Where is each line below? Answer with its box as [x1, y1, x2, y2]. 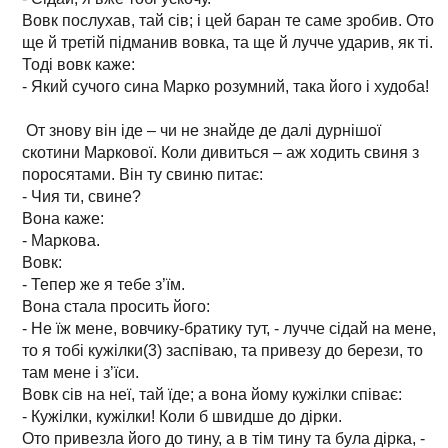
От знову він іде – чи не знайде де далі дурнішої [22, 121, 381, 139]
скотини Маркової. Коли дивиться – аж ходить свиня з [22, 143, 419, 161]
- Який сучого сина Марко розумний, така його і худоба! [22, 77, 429, 95]
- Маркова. [22, 231, 100, 249]
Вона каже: [22, 209, 104, 227]
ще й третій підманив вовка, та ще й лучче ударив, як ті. [22, 33, 433, 51]
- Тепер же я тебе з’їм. [22, 275, 185, 293]
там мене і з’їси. [22, 363, 139, 381]
